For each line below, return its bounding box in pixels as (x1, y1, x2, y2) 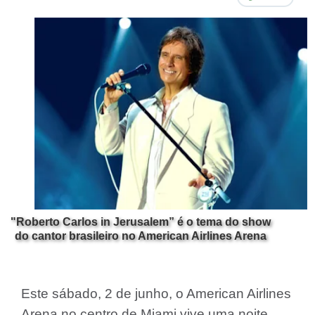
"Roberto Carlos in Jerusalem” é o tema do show (11, 216, 271, 228)
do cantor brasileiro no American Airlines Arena (15, 230, 266, 242)
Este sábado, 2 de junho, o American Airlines (21, 286, 291, 301)
